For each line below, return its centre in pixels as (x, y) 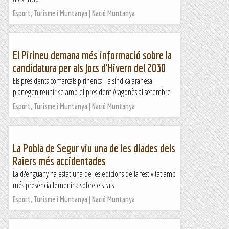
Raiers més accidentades (59, 161)
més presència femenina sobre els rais (63, 185)
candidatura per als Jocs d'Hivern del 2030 (89, 68)
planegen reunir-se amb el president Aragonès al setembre (92, 92)
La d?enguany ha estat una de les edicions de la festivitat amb (94, 174)
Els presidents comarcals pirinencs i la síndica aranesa (83, 81)
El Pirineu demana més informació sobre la (92, 55)
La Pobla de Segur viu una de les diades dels (94, 148)
